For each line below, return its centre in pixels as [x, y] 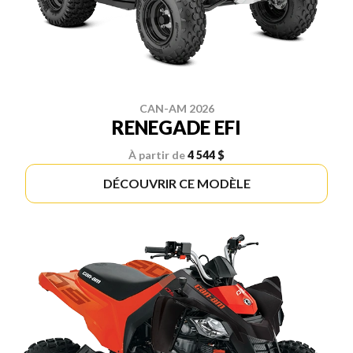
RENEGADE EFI [176, 128]
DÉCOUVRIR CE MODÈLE [176, 184]
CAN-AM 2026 [176, 109]
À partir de [157, 155]
